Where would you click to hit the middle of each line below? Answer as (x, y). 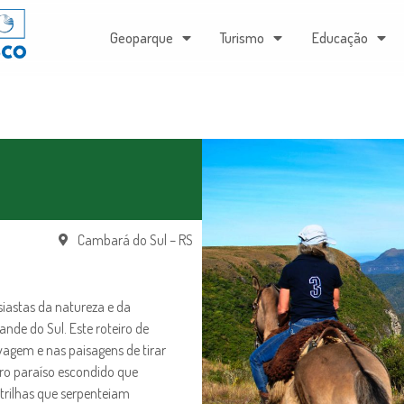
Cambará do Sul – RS (135, 240)
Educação (340, 38)
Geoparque (142, 38)
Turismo (243, 38)
